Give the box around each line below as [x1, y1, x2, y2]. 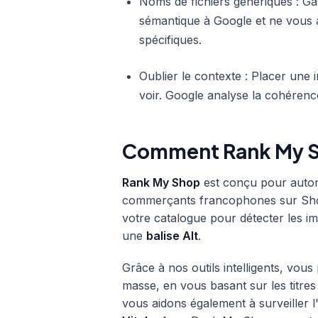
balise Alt [146, 229, 198, 243]
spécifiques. [139, 33, 202, 47]
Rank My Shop [122, 175, 200, 190]
